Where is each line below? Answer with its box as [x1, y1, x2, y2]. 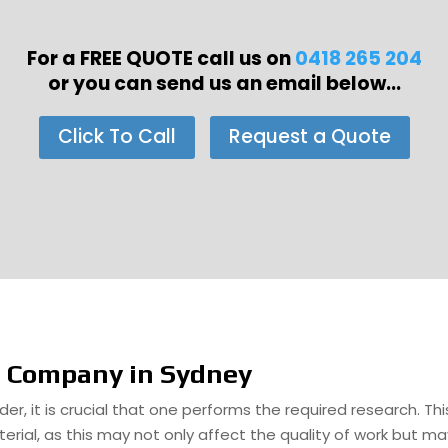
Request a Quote [228, 123, 391, 151]
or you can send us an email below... [47, 70, 401, 97]
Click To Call [57, 123, 176, 151]
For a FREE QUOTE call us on [26, 45, 295, 72]
